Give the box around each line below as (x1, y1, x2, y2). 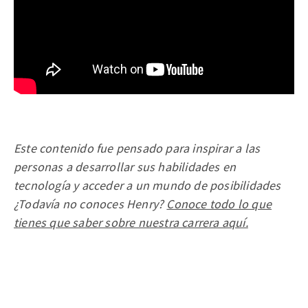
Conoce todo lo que (166, 196, 272, 212)
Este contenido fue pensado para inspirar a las (14, 140, 261, 157)
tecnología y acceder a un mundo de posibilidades (14, 177, 281, 194)
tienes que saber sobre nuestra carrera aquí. (14, 214, 248, 231)
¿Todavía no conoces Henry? (14, 196, 167, 212)
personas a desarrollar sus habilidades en (14, 159, 236, 175)
